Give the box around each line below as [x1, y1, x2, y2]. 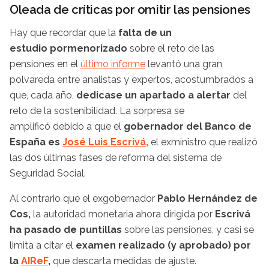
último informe [80, 58, 145, 70]
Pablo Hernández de [157, 193, 258, 205]
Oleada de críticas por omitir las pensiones [10, 2, 253, 17]
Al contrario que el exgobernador [10, 193, 157, 205]
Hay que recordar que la [10, 27, 118, 39]
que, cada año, [10, 89, 74, 101]
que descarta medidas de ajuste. [53, 255, 196, 267]
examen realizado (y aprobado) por [76, 240, 251, 252]
